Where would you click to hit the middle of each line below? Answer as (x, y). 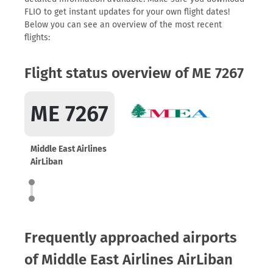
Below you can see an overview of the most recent (123, 25)
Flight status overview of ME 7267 (134, 73)
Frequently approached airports (131, 238)
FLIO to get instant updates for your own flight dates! (127, 12)
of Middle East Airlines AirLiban (129, 260)
